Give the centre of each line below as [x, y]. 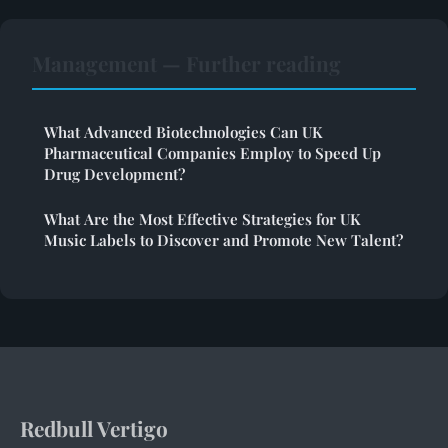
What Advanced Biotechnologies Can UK [183, 131]
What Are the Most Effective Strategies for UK [202, 218]
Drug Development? [114, 173]
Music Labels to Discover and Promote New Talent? [223, 239]
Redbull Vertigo [94, 427]
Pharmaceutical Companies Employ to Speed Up [212, 152]
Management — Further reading [186, 62]
